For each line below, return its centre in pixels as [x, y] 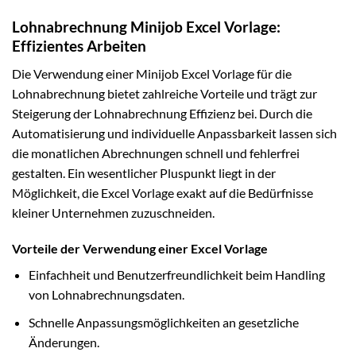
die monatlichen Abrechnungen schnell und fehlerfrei [156, 153]
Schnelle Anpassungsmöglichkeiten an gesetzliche [163, 323]
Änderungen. [64, 342]
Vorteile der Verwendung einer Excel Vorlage [140, 249]
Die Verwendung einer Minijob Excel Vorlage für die [152, 73]
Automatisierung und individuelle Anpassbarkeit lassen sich [174, 133]
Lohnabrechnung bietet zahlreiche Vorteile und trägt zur [164, 93]
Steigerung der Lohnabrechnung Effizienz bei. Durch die [162, 113]
